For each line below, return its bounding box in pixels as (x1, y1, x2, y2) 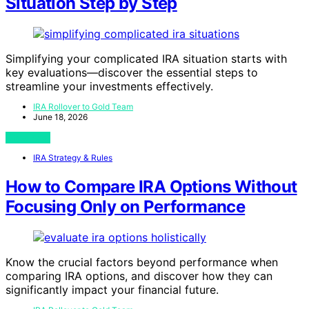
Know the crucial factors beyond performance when (6, 255, 278, 270)
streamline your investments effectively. (6, 79, 213, 94)
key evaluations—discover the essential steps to (6, 66, 258, 80)
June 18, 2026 (33, 112, 88, 123)
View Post (6, 132, 50, 144)
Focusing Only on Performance (6, 197, 246, 217)
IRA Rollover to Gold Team (33, 101, 133, 112)
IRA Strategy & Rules (33, 152, 112, 163)
